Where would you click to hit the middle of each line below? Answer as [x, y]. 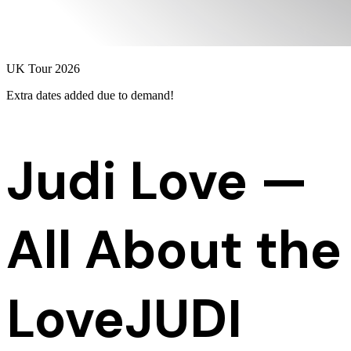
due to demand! [136, 95]
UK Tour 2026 [43, 69]
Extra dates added [52, 95]
